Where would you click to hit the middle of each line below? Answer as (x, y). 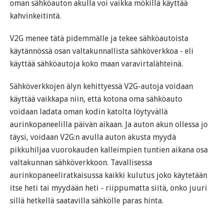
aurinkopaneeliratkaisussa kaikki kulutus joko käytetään (109, 175)
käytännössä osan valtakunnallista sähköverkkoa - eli (102, 51)
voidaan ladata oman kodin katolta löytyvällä (89, 112)
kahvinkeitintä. (35, 16)
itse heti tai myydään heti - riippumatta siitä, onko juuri (109, 188)
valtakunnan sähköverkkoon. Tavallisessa (81, 163)
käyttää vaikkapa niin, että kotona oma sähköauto (96, 99)
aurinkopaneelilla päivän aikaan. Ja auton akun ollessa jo (109, 125)
